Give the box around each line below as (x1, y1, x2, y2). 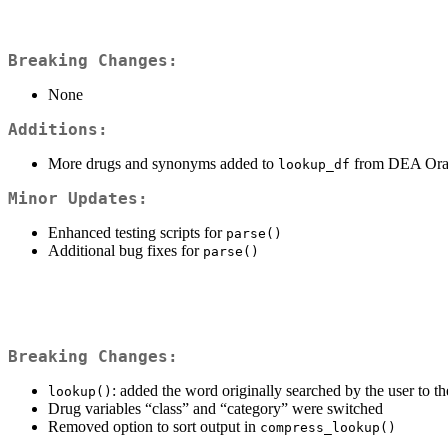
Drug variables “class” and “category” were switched (48, 400, 383, 418)
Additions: (8, 119, 108, 139)
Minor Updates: (8, 188, 148, 208)
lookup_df (278, 156, 350, 172)
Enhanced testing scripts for (48, 223, 226, 241)
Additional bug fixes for (48, 241, 203, 259)
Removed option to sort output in (48, 418, 260, 436)
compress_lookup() (260, 420, 396, 436)
